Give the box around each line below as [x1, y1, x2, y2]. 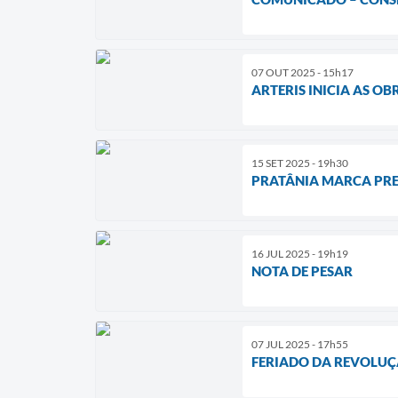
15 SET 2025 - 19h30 [251, 155, 348, 170]
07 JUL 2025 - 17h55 [251, 337, 348, 351]
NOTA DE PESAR [251, 262, 353, 279]
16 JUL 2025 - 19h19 [251, 246, 348, 260]
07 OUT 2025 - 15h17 [251, 65, 354, 79]
